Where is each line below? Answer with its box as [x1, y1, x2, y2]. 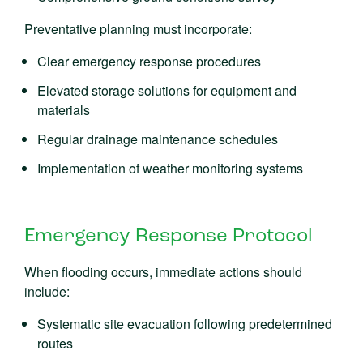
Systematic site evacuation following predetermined [37, 314, 332, 333]
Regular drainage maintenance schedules [37, 130, 278, 148]
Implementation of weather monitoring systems [37, 159, 303, 177]
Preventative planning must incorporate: [24, 19, 252, 38]
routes [37, 334, 73, 352]
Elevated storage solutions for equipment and [37, 81, 297, 100]
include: [24, 282, 70, 301]
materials [37, 100, 90, 119]
